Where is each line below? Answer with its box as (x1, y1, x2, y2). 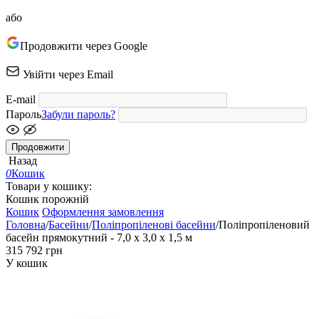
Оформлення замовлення (42, 206, 164, 218)
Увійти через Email (23, 68, 113, 80)
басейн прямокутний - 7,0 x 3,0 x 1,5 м (6, 231, 192, 244)
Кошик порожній (6, 193, 89, 205)
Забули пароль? (41, 108, 115, 120)
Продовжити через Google (20, 40, 147, 52)
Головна (6, 219, 46, 231)
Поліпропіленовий (219, 219, 310, 231)
